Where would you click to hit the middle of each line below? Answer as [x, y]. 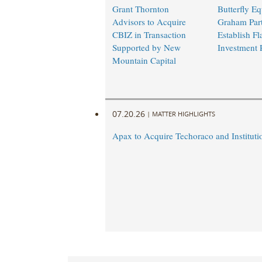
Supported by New [146, 48]
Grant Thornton [140, 9]
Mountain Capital [144, 61]
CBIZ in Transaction [149, 35]
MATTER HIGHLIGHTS [183, 113]
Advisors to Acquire [149, 22]
